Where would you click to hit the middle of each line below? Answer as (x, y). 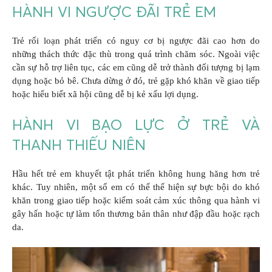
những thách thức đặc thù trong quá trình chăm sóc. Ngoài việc (136, 54)
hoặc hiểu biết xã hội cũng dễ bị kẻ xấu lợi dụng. (105, 94)
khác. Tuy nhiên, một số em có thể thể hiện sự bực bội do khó (136, 187)
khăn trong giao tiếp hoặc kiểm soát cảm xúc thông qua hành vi (136, 200)
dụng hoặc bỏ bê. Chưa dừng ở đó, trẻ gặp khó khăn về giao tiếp (136, 81)
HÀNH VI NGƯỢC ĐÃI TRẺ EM (114, 12)
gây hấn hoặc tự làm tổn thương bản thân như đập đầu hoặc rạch (136, 213)
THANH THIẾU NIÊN (79, 144)
